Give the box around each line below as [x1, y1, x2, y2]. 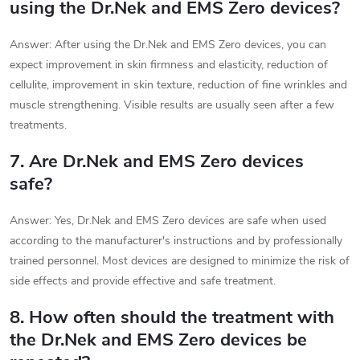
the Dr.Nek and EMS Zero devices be [10, 328, 307, 353]
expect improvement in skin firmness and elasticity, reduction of [10, 57, 328, 73]
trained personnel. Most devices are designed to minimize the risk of [10, 253, 350, 269]
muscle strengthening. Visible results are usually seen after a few [10, 97, 334, 113]
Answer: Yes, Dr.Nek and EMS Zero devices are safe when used [10, 213, 326, 229]
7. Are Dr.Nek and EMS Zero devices [10, 149, 304, 174]
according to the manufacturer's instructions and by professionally [10, 233, 342, 249]
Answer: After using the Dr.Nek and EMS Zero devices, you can [10, 37, 326, 53]
